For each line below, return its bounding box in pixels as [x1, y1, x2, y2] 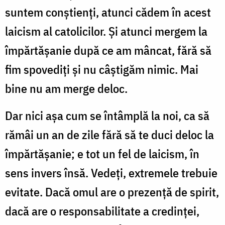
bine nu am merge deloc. [5, 80, 128, 96]
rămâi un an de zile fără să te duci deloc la [5, 126, 214, 143]
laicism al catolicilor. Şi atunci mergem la [5, 23, 207, 39]
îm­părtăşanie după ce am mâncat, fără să [5, 42, 211, 58]
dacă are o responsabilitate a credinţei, [5, 202, 199, 219]
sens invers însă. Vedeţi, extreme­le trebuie [5, 164, 217, 181]
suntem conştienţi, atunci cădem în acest [5, 4, 211, 20]
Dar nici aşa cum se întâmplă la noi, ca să [5, 107, 209, 124]
